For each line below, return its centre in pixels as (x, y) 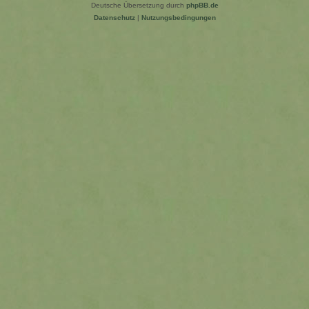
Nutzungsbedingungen (178, 18)
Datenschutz (114, 18)
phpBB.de (202, 5)
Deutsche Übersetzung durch (138, 5)
